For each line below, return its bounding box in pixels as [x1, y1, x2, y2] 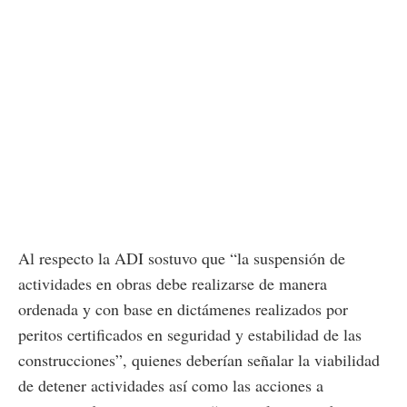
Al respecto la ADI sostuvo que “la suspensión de [18, 246, 345, 269]
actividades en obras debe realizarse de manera [18, 272, 327, 294]
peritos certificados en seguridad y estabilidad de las [18, 323, 362, 345]
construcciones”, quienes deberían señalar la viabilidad [18, 348, 380, 371]
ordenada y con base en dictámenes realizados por [18, 297, 348, 320]
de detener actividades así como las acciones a [18, 373, 323, 396]
